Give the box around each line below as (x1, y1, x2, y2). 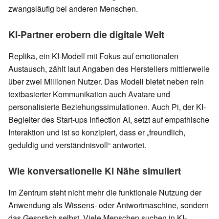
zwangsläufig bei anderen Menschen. (8, 3, 138, 15)
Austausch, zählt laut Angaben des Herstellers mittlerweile (8, 63, 210, 75)
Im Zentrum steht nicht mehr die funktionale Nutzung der (8, 187, 201, 198)
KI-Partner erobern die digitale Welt (8, 27, 164, 42)
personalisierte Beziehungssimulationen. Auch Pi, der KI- (8, 101, 206, 113)
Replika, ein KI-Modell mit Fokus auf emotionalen (8, 50, 178, 62)
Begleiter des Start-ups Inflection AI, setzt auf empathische (8, 114, 209, 126)
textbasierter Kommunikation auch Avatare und (8, 88, 170, 100)
